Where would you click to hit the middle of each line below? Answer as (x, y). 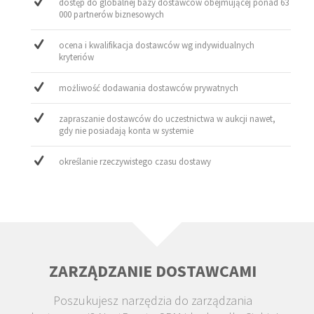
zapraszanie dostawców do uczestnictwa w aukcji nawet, (168, 119)
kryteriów (77, 57)
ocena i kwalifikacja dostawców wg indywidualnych (157, 46)
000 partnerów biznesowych (112, 15)
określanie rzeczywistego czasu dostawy (135, 162)
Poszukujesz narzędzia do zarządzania (153, 301)
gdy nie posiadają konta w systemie (127, 131)
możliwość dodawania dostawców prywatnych (149, 88)
